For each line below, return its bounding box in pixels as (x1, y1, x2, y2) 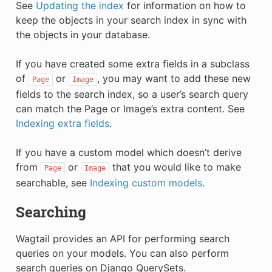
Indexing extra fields (15, 117, 109, 129)
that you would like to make (109, 160, 241, 173)
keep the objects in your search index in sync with (15, 13, 246, 26)
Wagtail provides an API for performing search (15, 232, 229, 245)
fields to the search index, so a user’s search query (15, 87, 248, 100)
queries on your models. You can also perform (15, 246, 229, 259)
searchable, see (15, 176, 90, 189)
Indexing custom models (89, 176, 202, 189)
